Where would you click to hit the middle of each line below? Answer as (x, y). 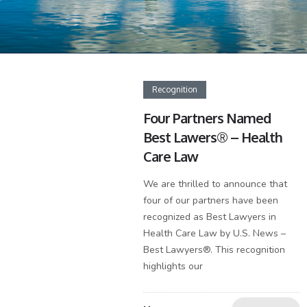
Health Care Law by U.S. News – (215, 233)
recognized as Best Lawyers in (210, 217)
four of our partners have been (211, 200)
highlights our (173, 266)
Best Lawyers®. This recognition (214, 250)
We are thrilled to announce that (216, 184)
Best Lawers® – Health (213, 137)
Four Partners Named (207, 118)
